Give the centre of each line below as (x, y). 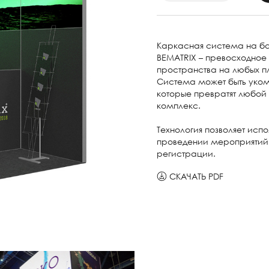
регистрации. (186, 153)
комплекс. (178, 105)
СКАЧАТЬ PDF (196, 176)
